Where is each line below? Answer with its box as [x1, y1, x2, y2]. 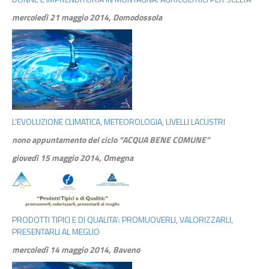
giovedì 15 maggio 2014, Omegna [12, 151, 133, 164]
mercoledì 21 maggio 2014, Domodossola [12, 11, 162, 24]
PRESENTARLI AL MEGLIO [12, 225, 100, 238]
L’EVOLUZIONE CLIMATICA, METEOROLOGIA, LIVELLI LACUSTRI [12, 115, 225, 128]
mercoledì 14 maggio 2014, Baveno [12, 243, 140, 256]
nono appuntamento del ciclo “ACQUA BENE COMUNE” [12, 133, 210, 146]
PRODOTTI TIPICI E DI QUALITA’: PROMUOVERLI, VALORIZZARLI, [12, 213, 233, 226]
